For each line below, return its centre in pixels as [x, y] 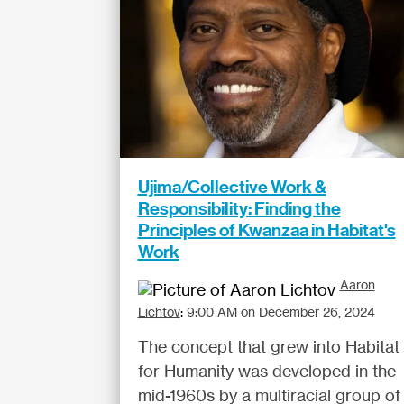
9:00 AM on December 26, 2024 [280, 312]
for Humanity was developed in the [266, 371]
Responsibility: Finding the [239, 208]
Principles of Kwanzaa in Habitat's [266, 230]
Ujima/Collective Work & [232, 187]
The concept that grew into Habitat [268, 346]
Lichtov [159, 312]
